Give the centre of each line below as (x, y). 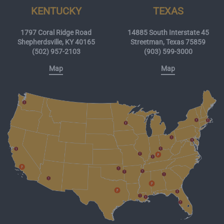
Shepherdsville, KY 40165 (56, 42)
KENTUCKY (56, 11)
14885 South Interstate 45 (168, 33)
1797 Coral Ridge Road (56, 33)
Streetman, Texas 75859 (168, 42)
